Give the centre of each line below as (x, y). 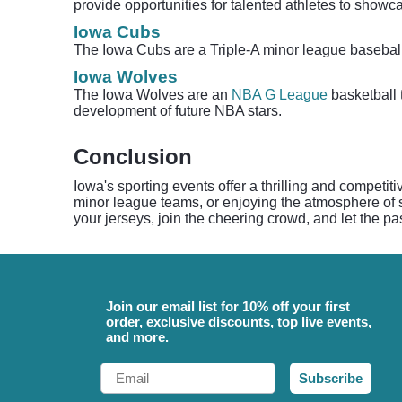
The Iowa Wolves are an (153, 95)
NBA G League (280, 95)
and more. (137, 337)
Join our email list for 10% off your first (228, 306)
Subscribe (331, 378)
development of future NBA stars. (178, 111)
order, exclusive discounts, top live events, (239, 322)
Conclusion (133, 157)
